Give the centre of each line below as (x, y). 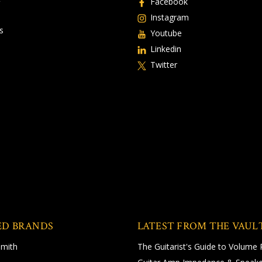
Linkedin (166, 49)
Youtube (166, 33)
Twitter (163, 64)
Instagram (169, 17)
